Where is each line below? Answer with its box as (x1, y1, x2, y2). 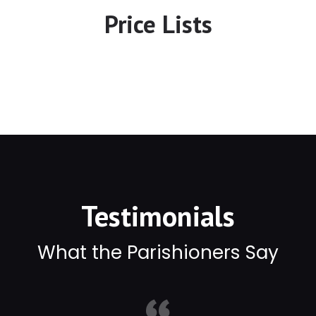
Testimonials (81, 197, 235, 235)
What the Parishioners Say (37, 239, 279, 266)
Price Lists (104, 7, 212, 40)
